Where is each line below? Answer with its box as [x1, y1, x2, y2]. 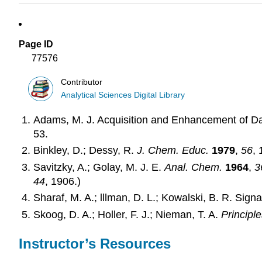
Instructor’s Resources [19, 235, 171, 251]
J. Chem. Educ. [136, 144, 209, 157]
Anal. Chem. [164, 161, 222, 173]
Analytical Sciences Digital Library [61, 90, 185, 99]
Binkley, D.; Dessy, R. [33, 144, 137, 157]
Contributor [61, 77, 103, 87]
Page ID [19, 39, 53, 50]
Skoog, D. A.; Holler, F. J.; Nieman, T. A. [33, 208, 221, 220]
